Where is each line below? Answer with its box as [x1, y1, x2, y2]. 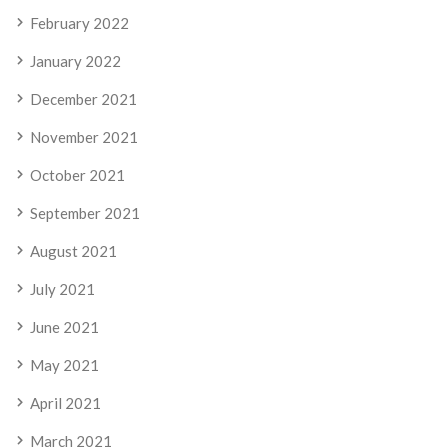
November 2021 [30, 128, 138, 147]
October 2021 [30, 166, 125, 185]
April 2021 [30, 394, 101, 413]
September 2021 [30, 204, 140, 223]
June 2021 [30, 318, 99, 337]
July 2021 [30, 280, 95, 299]
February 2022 [30, 14, 129, 33]
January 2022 [30, 52, 121, 71]
